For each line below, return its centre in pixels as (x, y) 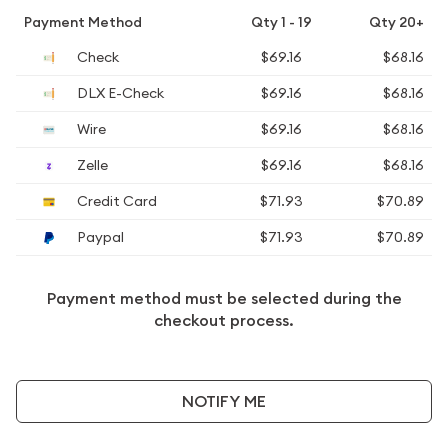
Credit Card (115, 201)
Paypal (99, 237)
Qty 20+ (396, 22)
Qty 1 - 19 (281, 22)
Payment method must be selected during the (224, 298)
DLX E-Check (119, 93)
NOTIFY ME (224, 401)
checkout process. (224, 320)
